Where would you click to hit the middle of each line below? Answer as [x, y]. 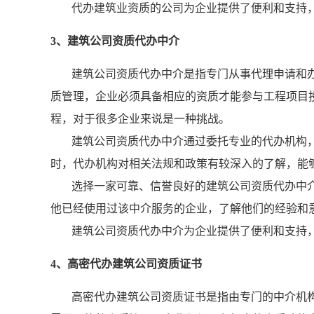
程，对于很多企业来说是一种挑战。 [140, 119]
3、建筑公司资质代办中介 [115, 41]
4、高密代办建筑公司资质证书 [126, 264]
